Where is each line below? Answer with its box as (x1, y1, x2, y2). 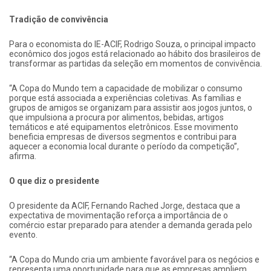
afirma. (9, 151, 36, 162)
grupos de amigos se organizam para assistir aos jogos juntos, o (9, 103, 252, 113)
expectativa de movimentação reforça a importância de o (9, 211, 228, 221)
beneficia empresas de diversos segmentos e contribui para (9, 132, 237, 142)
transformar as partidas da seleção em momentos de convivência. (9, 59, 262, 69)
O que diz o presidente (9, 176, 99, 186)
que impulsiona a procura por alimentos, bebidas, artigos (9, 113, 224, 123)
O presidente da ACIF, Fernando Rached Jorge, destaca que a (9, 201, 240, 211)
